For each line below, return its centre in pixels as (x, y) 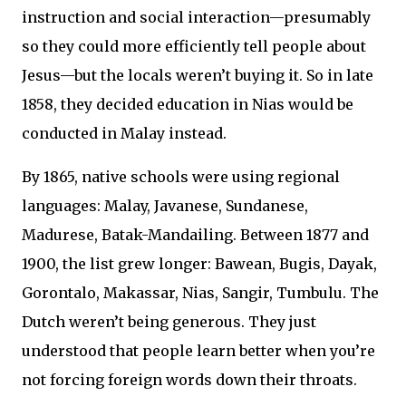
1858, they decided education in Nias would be (188, 105)
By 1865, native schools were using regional (181, 177)
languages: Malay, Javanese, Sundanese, (165, 206)
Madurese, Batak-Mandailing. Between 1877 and (195, 235)
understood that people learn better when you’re (198, 351)
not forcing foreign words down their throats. (189, 380)
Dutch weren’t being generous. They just (169, 322)
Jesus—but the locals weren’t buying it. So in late (198, 76)
